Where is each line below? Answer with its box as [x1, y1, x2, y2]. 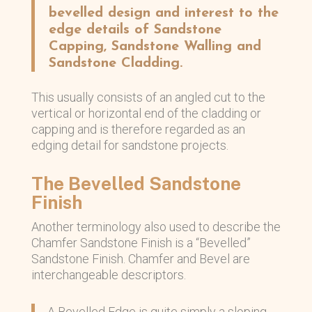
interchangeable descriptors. [31, 267, 186, 282]
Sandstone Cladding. [48, 56, 182, 70]
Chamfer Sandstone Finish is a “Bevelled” [31, 235, 251, 250]
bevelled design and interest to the [48, 6, 279, 20]
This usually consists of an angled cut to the [31, 89, 265, 104]
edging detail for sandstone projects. [31, 137, 228, 153]
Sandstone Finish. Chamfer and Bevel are [31, 251, 250, 266]
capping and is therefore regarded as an [31, 121, 245, 136]
